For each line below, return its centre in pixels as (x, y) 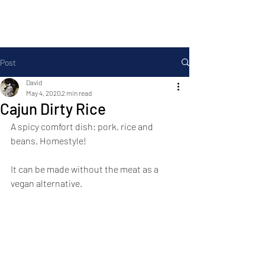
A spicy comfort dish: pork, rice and (83, 126)
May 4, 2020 (43, 93)
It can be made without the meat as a (85, 169)
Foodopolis (95, 22)
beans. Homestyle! (49, 140)
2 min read (77, 93)
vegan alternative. (46, 183)
